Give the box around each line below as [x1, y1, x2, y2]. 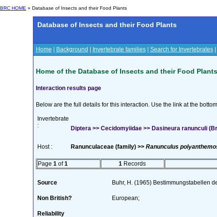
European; [111, 194, 139, 201]
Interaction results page [35, 84, 101, 92]
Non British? [37, 194, 72, 201]
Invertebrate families [92, 46, 146, 53]
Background [56, 46, 88, 53]
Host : [37, 143, 52, 150]
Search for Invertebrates [150, 46, 213, 53]
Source [37, 179, 57, 186]
